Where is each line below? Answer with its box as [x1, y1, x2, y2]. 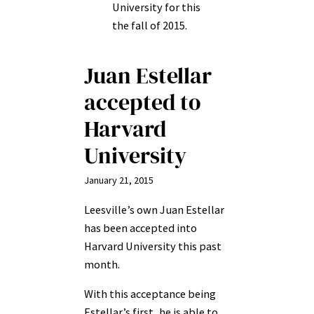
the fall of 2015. [112, 18, 187, 33]
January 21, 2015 [84, 174, 153, 187]
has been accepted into [84, 220, 197, 235]
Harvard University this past [84, 238, 221, 253]
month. [84, 257, 120, 271]
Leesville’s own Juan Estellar [84, 202, 224, 217]
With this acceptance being [84, 286, 216, 301]
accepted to [84, 87, 200, 118]
